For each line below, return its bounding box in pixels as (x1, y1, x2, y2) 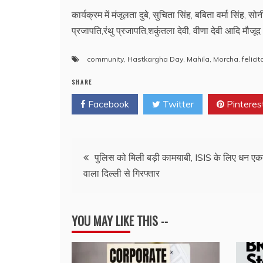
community (87, 54, 124, 63)
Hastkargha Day (127, 54, 183, 63)
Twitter (160, 97, 194, 110)
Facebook (86, 97, 129, 110)
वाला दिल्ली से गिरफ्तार (83, 167, 160, 179)
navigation (71, 170, 143, 198)
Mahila (187, 54, 210, 63)
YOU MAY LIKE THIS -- (72, 211, 168, 230)
